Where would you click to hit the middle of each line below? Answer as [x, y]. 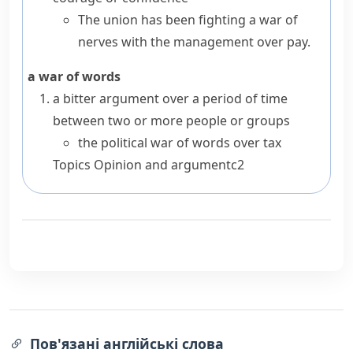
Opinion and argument [162, 165]
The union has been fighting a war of [188, 20]
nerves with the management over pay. [194, 42]
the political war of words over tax [180, 143]
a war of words [74, 76]
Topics [73, 165]
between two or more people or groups [171, 121]
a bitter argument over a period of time [170, 98]
